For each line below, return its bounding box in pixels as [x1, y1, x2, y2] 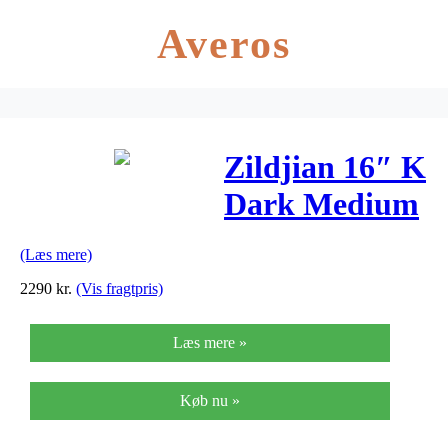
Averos [156, 21, 292, 67]
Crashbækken [224, 260, 416, 297]
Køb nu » [180, 391, 240, 409]
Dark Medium [224, 186, 419, 223]
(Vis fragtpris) [76, 279, 163, 297]
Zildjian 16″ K [224, 149, 426, 186]
